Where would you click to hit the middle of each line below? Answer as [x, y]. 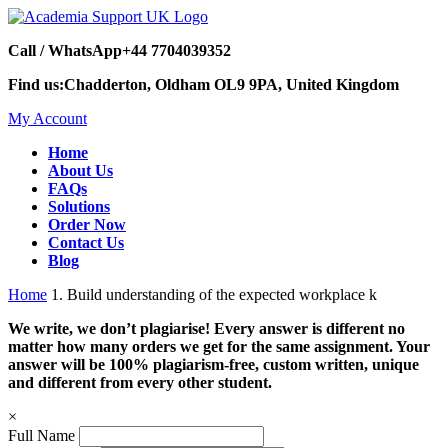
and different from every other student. [140, 382]
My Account [47, 118]
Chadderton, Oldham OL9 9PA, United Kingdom [231, 84]
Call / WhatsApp [65, 50]
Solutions [79, 206]
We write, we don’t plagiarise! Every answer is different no [206, 328]
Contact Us [86, 242]
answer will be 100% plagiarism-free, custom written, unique [213, 364]
